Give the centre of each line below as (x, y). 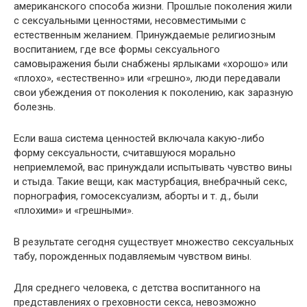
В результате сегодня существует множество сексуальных (153, 242)
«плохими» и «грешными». (74, 210)
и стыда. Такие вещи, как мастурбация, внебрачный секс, (150, 182)
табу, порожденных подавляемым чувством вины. (133, 256)
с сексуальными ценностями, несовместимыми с (130, 21)
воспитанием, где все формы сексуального (117, 49)
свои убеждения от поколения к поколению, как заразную (153, 93)
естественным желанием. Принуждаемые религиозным (145, 35)
